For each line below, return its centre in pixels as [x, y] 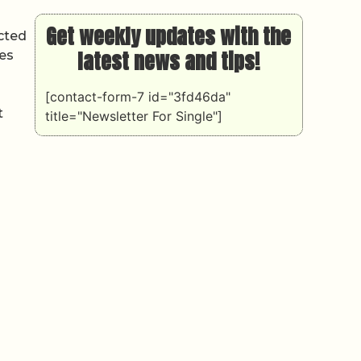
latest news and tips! [169, 61]
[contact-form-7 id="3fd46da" [137, 96]
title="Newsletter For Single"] [133, 116]
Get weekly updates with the [169, 36]
